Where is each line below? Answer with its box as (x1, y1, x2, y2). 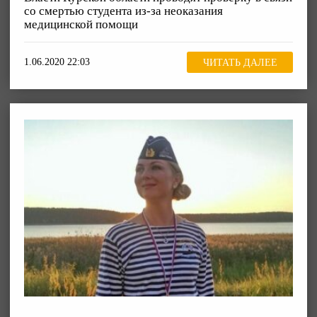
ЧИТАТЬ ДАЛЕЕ (202, 57, 277, 68)
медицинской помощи (24, 18, 138, 32)
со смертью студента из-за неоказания (24, 4, 223, 18)
